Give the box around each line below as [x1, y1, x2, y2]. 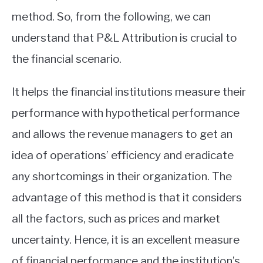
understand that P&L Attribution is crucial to [12, 31, 237, 45]
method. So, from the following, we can [12, 10, 211, 24]
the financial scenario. [12, 52, 122, 66]
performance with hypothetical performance [12, 106, 240, 120]
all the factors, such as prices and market [12, 212, 220, 226]
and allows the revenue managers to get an [12, 127, 232, 141]
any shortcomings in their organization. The [12, 170, 232, 184]
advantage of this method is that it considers [12, 191, 242, 205]
